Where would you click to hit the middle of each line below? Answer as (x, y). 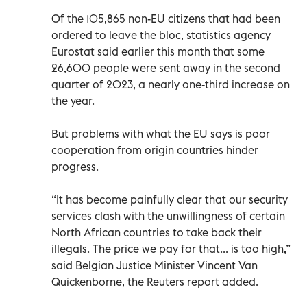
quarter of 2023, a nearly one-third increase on (171, 84)
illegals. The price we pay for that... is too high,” (171, 248)
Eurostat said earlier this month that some (158, 51)
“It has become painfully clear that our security (170, 199)
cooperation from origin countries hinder (155, 150)
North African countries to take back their (157, 232)
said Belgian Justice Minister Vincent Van (155, 265)
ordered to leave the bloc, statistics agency (161, 35)
